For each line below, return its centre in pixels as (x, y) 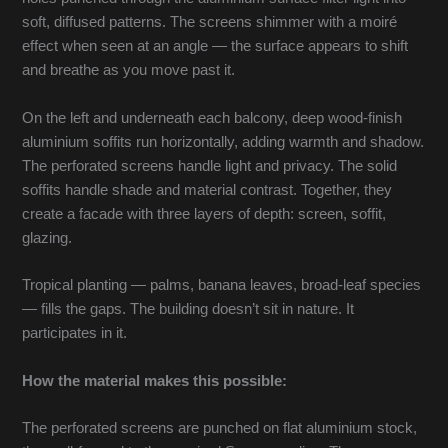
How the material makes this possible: (155, 380)
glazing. (47, 237)
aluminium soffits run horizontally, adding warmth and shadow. (223, 141)
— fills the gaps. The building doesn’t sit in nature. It (188, 309)
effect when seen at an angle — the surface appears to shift (215, 46)
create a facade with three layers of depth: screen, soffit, (204, 213)
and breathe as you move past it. (129, 70)
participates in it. (75, 333)
